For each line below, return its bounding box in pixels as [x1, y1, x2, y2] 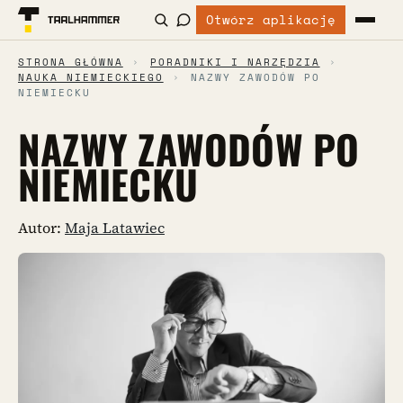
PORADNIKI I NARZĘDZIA [149, 55, 320, 69]
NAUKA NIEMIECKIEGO [18, 70, 164, 85]
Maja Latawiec [65, 218, 165, 238]
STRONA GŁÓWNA [18, 55, 123, 69]
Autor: [18, 218, 65, 238]
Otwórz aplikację [206, 10, 336, 29]
